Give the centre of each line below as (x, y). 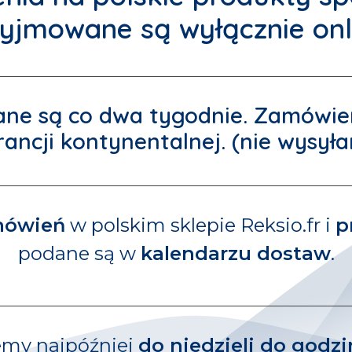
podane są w (79, 253)
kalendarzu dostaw (235, 253)
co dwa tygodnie (155, 115)
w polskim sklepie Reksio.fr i (200, 225)
